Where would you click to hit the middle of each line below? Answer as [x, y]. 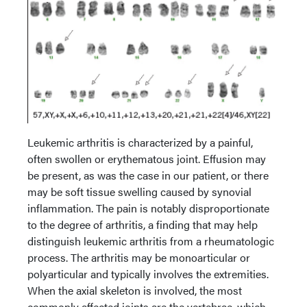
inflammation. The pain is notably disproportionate [148, 208]
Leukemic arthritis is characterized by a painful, [140, 142]
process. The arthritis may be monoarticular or [139, 257]
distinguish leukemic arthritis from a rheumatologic [151, 241]
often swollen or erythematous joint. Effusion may [147, 158]
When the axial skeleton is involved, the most [135, 290]
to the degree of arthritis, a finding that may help [143, 224]
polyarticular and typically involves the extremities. [148, 273]
